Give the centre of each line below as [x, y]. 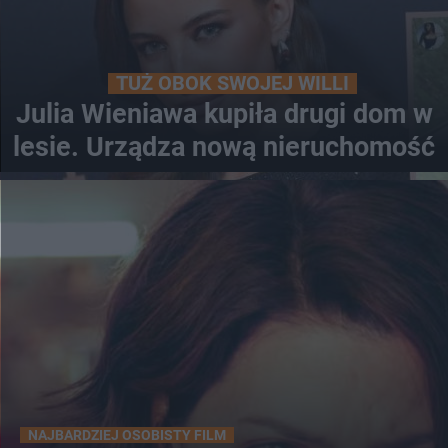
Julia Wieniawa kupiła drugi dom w [224, 114]
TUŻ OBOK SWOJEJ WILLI [232, 83]
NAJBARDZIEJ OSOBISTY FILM [127, 435]
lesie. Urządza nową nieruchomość [224, 147]
